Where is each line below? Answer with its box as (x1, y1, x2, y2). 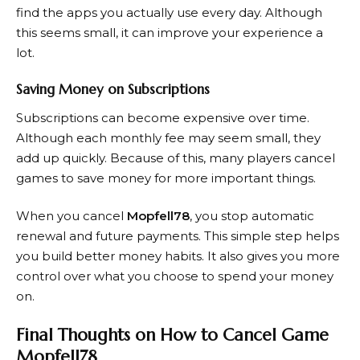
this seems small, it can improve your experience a (16, 24, 323, 40)
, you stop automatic (190, 208, 314, 224)
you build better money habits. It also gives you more (16, 248, 340, 264)
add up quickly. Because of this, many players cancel (16, 149, 335, 166)
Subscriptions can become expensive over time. (16, 109, 309, 125)
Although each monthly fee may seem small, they (16, 129, 321, 145)
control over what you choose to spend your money (16, 268, 333, 284)
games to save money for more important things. (16, 170, 316, 186)
